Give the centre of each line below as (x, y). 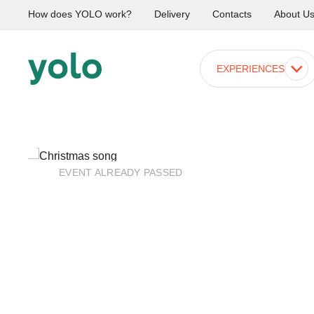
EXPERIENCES (251, 68)
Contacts (232, 14)
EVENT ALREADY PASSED (121, 172)
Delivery (172, 14)
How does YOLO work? (80, 14)
